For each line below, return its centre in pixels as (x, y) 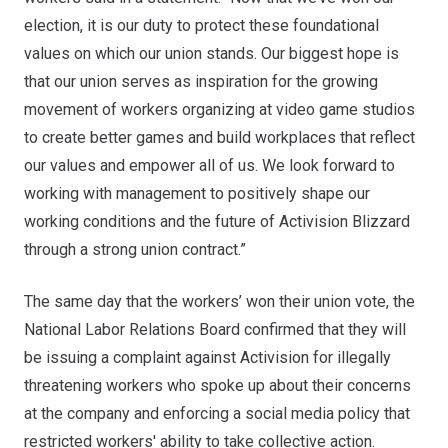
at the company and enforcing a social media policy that (217, 413)
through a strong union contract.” (135, 249)
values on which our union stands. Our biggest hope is (211, 53)
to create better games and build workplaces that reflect (219, 137)
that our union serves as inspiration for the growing (201, 81)
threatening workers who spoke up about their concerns (217, 385)
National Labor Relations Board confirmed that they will (215, 329)
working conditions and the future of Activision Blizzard (217, 221)
